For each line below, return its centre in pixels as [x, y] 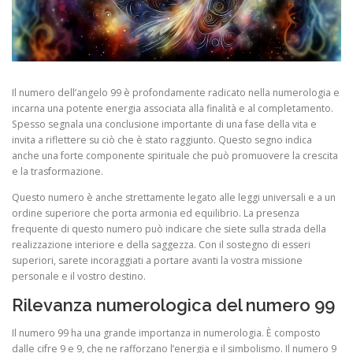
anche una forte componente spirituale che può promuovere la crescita [175, 155]
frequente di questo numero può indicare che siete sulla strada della [169, 229]
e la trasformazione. [58, 171]
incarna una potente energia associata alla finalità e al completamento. [173, 108]
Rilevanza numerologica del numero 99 [173, 305]
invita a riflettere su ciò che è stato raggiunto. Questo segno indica [162, 139]
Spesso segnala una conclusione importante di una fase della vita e [164, 124]
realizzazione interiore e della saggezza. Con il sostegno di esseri [161, 245]
